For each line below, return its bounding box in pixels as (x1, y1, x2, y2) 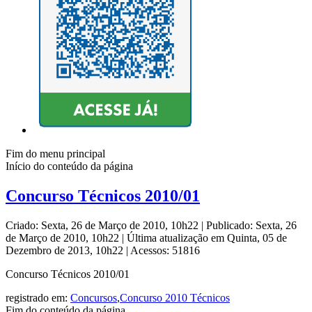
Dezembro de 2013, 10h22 (6, 244, 126, 257)
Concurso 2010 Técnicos (120, 292, 230, 304)
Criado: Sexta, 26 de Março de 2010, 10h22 (6, 219, 201, 232)
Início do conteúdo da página (6, 160, 133, 173)
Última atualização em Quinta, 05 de (127, 232, 287, 244)
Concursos (70, 292, 117, 304)
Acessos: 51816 (130, 244, 200, 257)
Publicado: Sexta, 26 (206, 219, 297, 232)
